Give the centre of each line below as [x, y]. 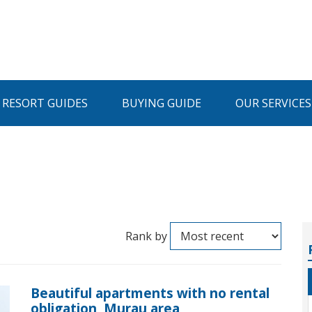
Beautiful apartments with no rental [150, 293]
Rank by [146, 236]
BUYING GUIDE [161, 103]
